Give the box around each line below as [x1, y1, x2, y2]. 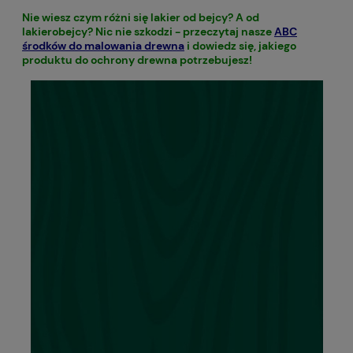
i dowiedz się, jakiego [184, 38, 296, 53]
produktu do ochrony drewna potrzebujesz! [22, 52, 252, 67]
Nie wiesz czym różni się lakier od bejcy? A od [22, 9, 259, 24]
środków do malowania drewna [22, 38, 184, 53]
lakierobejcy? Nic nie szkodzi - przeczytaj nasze [22, 24, 274, 39]
